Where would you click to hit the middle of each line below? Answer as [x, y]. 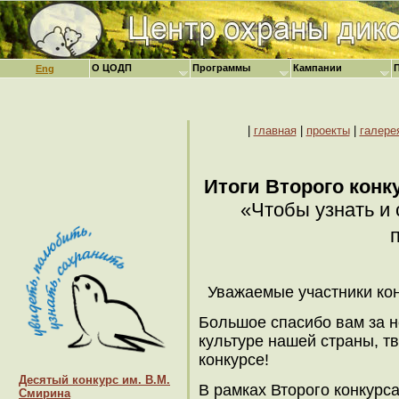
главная [275, 130]
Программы [221, 68]
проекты [328, 130]
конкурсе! [234, 360]
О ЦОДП [112, 68]
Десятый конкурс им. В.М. [94, 380]
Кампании [318, 68]
